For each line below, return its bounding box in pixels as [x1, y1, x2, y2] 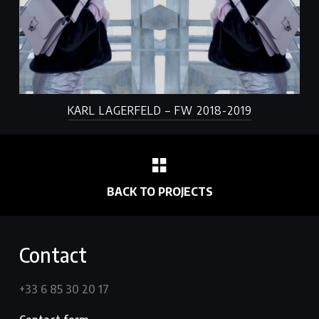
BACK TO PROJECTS [106, 184, 213, 199]
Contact [19, 241, 87, 267]
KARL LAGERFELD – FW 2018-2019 [67, 103, 252, 117]
